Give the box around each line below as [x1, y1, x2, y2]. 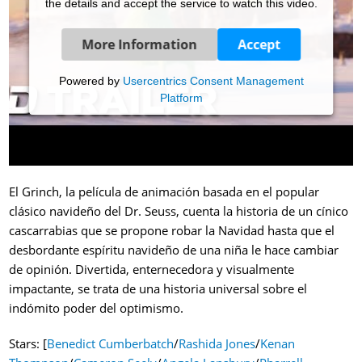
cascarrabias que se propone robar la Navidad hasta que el [9, 222, 335, 238]
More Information [82, 36, 197, 53]
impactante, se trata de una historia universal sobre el [9, 280, 308, 297]
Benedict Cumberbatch [47, 335, 175, 351]
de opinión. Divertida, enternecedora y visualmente [9, 261, 295, 277]
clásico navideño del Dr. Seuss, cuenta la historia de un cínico [9, 203, 349, 219]
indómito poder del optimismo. [9, 300, 184, 316]
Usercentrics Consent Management [122, 74, 304, 87]
